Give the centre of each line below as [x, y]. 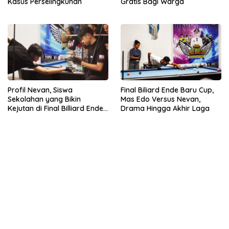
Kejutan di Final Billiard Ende [55, 108]
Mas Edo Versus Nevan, [161, 99]
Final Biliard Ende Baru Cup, [167, 90]
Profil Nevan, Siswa [40, 90]
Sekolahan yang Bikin [44, 99]
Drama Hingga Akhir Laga [165, 108]
